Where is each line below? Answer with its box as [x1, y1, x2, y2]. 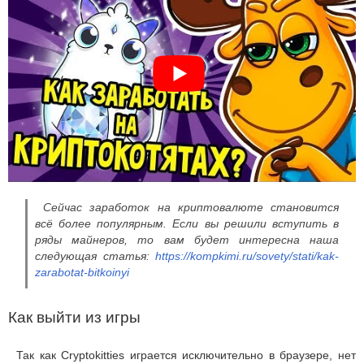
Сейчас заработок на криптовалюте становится [43, 201, 339, 214]
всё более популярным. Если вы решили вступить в [35, 217, 339, 231]
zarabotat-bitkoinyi [35, 266, 129, 279]
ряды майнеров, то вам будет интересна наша [35, 233, 339, 247]
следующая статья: [35, 249, 155, 263]
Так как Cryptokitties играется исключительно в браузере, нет [16, 349, 356, 362]
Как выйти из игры [8, 309, 141, 327]
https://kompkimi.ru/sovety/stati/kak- [155, 249, 339, 263]
